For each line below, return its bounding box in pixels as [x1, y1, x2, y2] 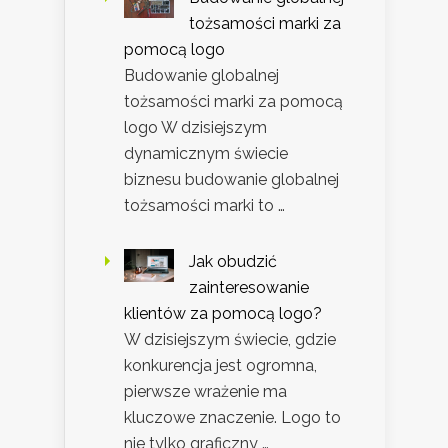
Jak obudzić [189, 251, 277, 271]
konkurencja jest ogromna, [124, 355, 317, 375]
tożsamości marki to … [124, 195, 285, 215]
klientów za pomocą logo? [124, 303, 322, 323]
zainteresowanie [189, 277, 309, 297]
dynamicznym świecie [124, 143, 288, 163]
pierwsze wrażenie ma [124, 381, 287, 401]
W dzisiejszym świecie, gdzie [124, 329, 336, 349]
